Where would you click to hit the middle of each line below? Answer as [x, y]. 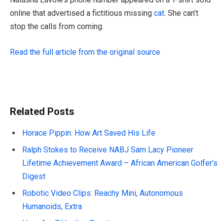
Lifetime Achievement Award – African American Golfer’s [120, 163]
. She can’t [181, 13]
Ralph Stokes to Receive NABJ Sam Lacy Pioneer [108, 149]
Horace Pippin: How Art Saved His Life [89, 133]
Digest [34, 176]
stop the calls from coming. [57, 27]
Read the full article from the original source [85, 52]
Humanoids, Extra [52, 206]
